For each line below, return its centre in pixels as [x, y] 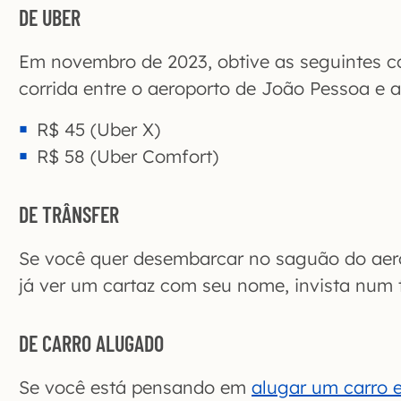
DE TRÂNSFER [69, 215]
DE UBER [50, 18]
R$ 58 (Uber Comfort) [128, 157]
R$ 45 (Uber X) [98, 130]
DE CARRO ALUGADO [91, 344]
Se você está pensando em [135, 388]
